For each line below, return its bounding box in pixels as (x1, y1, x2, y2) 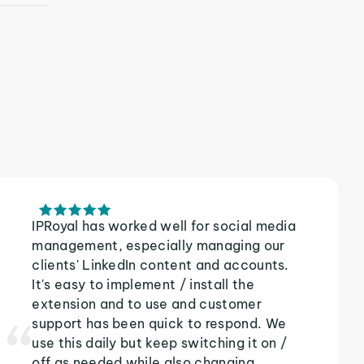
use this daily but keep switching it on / (32, 335, 288, 351)
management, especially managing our (32, 237, 285, 253)
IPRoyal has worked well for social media (32, 218, 297, 234)
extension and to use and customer (32, 296, 262, 312)
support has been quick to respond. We (32, 315, 287, 331)
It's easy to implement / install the (32, 276, 254, 292)
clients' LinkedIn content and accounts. (32, 257, 289, 273)
